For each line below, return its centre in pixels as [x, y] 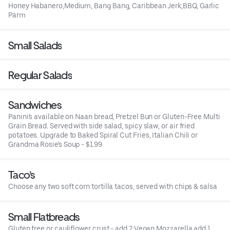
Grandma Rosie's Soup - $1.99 [55, 144]
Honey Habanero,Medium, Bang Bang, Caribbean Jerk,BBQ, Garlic [114, 5]
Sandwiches [35, 105]
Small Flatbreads [44, 217]
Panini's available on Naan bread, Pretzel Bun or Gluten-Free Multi [114, 116]
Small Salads [35, 45]
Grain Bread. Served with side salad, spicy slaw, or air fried [102, 126]
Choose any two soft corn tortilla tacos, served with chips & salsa [113, 186]
